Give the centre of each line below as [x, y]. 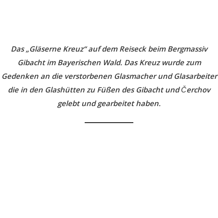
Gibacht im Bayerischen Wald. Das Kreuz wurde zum [109, 62]
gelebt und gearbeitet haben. [109, 103]
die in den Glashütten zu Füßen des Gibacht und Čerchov [109, 89]
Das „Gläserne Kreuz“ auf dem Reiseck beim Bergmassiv [109, 48]
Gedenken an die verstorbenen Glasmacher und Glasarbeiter [109, 76]
